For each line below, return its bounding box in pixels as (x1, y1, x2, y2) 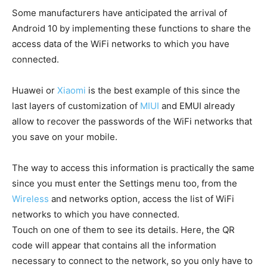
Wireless (12, 193, 49, 204)
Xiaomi (57, 85, 86, 96)
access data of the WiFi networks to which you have (12, 38, 229, 49)
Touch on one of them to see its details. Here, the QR (12, 224, 235, 235)
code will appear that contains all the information (12, 240, 216, 251)
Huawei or (12, 85, 57, 96)
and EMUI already (159, 100, 235, 111)
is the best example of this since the (86, 85, 240, 96)
